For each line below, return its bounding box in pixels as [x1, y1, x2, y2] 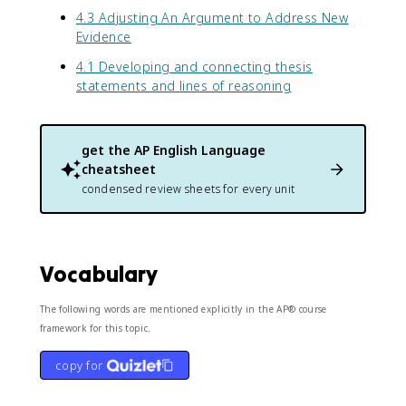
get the [82, 141, 134, 159]
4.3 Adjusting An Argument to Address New [76, 9, 349, 26]
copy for [55, 357, 103, 373]
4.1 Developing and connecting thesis [76, 58, 313, 75]
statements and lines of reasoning [76, 77, 292, 94]
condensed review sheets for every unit [82, 181, 295, 197]
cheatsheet [82, 160, 156, 178]
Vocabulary [40, 260, 159, 288]
